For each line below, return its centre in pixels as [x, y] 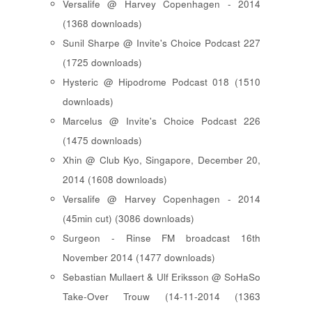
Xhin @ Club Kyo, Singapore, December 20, [162, 160]
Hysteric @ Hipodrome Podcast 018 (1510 [162, 82]
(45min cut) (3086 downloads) [128, 219]
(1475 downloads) [102, 141]
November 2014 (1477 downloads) [139, 258]
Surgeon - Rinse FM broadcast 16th [162, 238]
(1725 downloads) [102, 63]
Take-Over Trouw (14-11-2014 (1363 [162, 297]
